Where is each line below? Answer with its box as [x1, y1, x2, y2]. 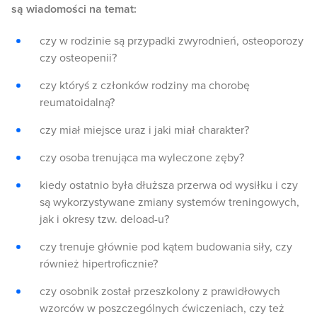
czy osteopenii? [40, 51, 117, 66]
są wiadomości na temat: [11, 2, 137, 17]
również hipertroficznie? [40, 257, 158, 272]
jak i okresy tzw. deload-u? [40, 212, 169, 227]
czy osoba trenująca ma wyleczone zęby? [40, 151, 244, 166]
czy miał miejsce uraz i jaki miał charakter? [40, 123, 249, 138]
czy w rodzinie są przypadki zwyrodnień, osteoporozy [40, 34, 304, 49]
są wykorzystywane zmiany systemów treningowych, [40, 195, 299, 210]
